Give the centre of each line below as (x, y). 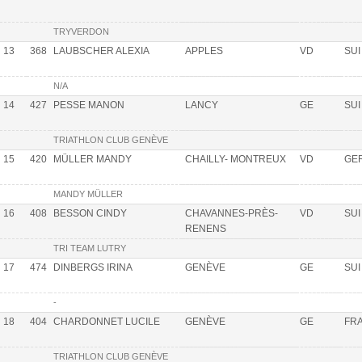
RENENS (206, 229)
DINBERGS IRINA (93, 268)
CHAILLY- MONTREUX (236, 160)
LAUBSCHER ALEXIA (101, 51)
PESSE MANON (89, 105)
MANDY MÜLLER (88, 194)
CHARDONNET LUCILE (107, 322)
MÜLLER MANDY (93, 160)
